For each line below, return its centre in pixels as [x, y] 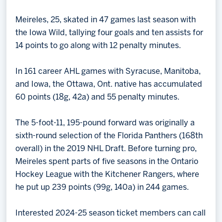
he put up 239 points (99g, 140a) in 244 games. [103, 188]
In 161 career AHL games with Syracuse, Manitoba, [108, 72]
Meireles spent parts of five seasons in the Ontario [107, 162]
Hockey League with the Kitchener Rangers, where [108, 175]
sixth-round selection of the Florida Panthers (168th [109, 136]
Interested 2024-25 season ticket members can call [111, 214]
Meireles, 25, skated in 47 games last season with [106, 20]
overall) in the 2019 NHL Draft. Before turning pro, [106, 149]
